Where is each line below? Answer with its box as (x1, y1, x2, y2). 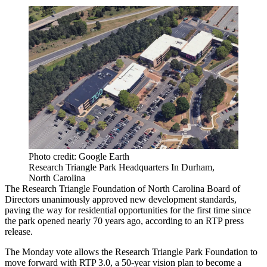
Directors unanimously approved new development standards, (5, 194, 237, 204)
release (5, 226, 30, 237)
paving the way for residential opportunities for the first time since (5, 204, 251, 215)
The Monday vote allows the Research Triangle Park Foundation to (5, 246, 257, 257)
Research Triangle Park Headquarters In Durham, (29, 162, 215, 172)
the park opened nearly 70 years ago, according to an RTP (5, 215, 225, 226)
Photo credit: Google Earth (29, 151, 129, 162)
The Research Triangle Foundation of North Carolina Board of (5, 183, 240, 194)
